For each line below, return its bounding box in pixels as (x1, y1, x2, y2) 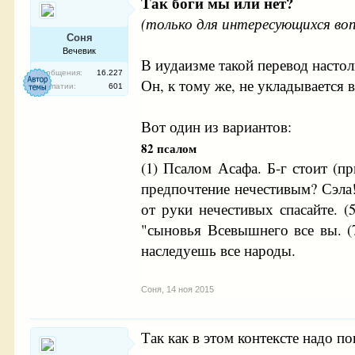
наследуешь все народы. (141, 240, 296, 260)
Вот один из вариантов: (141, 116, 292, 136)
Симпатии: (36, 82, 77, 90)
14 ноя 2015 (166, 284, 215, 294)
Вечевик (63, 46, 97, 55)
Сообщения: (36, 68, 83, 77)
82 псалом (141, 139, 197, 157)
